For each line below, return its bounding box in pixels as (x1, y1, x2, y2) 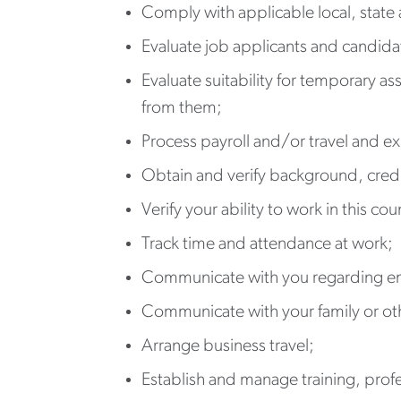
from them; (141, 98, 222, 117)
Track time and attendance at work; (141, 235, 393, 253)
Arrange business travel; (141, 337, 314, 355)
